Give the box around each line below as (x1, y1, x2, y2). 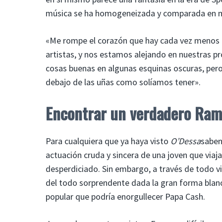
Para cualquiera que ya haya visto (46, 135, 170, 147)
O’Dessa (170, 135, 201, 147)
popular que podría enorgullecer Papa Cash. (46, 190, 205, 202)
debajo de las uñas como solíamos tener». (46, 76, 201, 88)
